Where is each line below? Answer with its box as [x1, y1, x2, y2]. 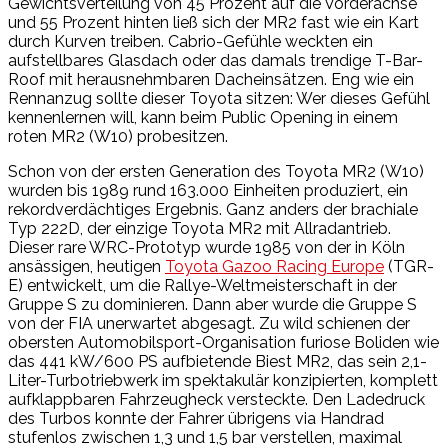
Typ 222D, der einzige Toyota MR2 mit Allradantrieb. [8, 218, 391, 238]
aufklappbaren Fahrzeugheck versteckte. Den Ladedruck [8, 389, 425, 409]
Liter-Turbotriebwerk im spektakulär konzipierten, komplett [8, 370, 438, 390]
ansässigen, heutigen [8, 256, 165, 276]
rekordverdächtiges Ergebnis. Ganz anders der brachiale [8, 199, 418, 219]
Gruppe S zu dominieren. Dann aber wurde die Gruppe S [8, 294, 417, 314]
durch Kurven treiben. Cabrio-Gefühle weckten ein [8, 31, 373, 51]
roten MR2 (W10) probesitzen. [8, 126, 228, 146]
